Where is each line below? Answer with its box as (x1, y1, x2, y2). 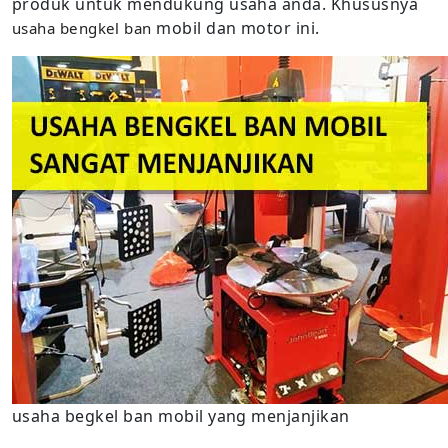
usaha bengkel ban (12, 18, 152, 38)
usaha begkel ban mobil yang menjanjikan (12, 405, 350, 427)
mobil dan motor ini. (151, 17, 320, 39)
